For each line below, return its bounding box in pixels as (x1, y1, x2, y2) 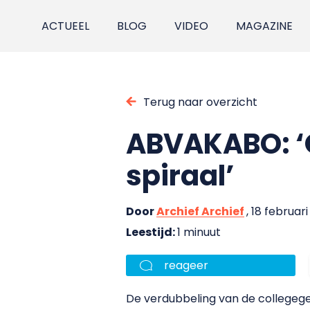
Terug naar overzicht (143, 93, 257, 110)
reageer (164, 257, 208, 273)
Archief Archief (156, 203, 244, 219)
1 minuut (177, 224, 221, 240)
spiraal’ (126, 156, 235, 195)
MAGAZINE (236, 18, 293, 34)
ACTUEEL (42, 18, 90, 34)
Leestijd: (126, 224, 177, 240)
